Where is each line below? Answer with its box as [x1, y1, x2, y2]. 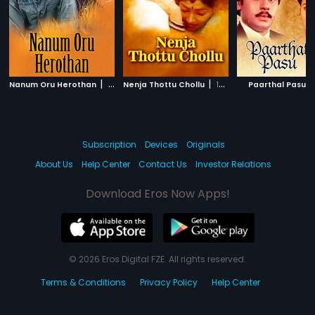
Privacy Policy [140, 276, 198, 288]
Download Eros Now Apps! [85, 185, 230, 202]
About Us [35, 157, 73, 170]
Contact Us [139, 157, 187, 170]
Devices [144, 138, 178, 150]
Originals [186, 138, 225, 150]
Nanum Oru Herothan [9, 79, 97, 90]
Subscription [82, 138, 136, 150]
